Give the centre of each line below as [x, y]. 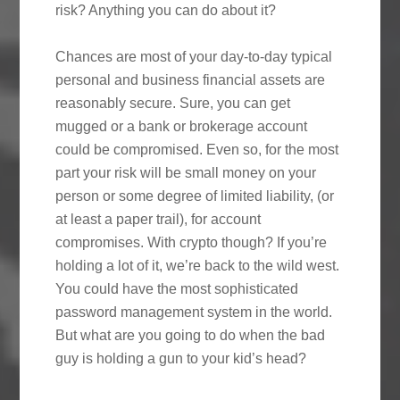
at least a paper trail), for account [158, 219]
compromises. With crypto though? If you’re [192, 242]
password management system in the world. [194, 312]
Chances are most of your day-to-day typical [194, 56]
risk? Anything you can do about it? [166, 10]
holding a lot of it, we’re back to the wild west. [198, 265]
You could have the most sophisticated [177, 288]
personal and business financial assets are [191, 79]
